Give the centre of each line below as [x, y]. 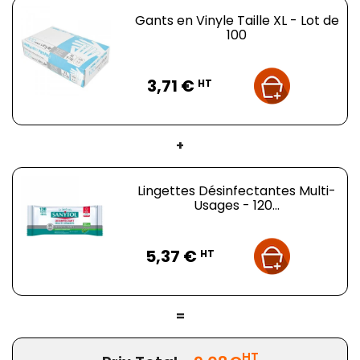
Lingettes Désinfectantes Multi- [237, 190]
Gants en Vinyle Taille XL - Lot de [237, 20]
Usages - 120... [237, 205]
